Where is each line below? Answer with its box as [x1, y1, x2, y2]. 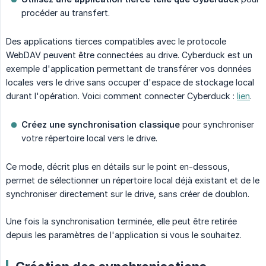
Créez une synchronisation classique [21, 119, 180, 130]
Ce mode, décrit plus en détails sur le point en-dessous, [6, 161, 230, 172]
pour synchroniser [180, 119, 254, 130]
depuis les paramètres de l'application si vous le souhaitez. [6, 230, 242, 240]
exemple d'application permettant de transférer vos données [6, 64, 252, 74]
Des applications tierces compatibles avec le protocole [6, 36, 226, 47]
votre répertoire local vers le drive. [21, 133, 157, 144]
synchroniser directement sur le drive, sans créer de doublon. [6, 189, 249, 199]
